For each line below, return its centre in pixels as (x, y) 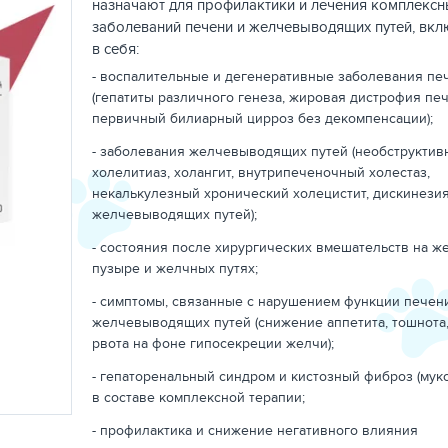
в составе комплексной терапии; (198, 397)
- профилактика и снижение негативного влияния (255, 430)
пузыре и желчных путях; (175, 268)
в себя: (115, 48)
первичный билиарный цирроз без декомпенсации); (262, 118)
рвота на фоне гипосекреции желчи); (213, 343)
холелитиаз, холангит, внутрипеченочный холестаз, (261, 172)
